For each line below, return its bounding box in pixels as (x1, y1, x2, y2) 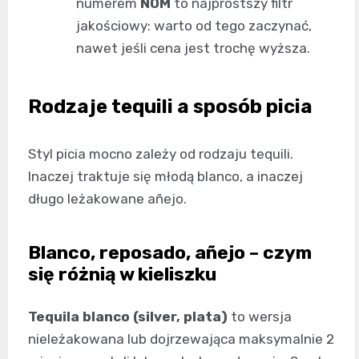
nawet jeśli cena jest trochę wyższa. (76, 40, 310, 56)
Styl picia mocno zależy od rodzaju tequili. (28, 146, 293, 162)
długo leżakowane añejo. (28, 191, 187, 207)
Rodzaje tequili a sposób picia (28, 95, 313, 118)
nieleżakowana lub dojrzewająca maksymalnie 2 (28, 331, 334, 347)
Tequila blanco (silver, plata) (28, 309, 228, 325)
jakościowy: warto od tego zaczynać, (76, 18, 312, 34)
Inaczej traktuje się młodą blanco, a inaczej (28, 168, 303, 184)
